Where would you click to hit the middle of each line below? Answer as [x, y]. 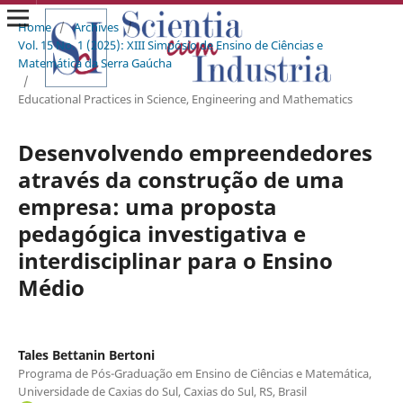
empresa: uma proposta [147, 206]
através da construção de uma [181, 179]
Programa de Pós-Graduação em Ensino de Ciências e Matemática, [194, 373]
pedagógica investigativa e [161, 233]
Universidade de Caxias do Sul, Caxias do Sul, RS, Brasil [162, 391]
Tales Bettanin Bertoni [86, 354]
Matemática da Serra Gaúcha [94, 63]
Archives [96, 27]
